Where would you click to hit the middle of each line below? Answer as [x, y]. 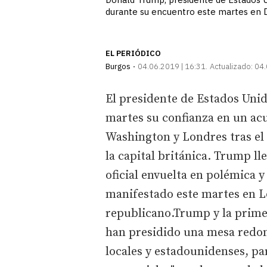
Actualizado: [231, 66]
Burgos [118, 66]
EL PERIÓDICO [133, 53]
